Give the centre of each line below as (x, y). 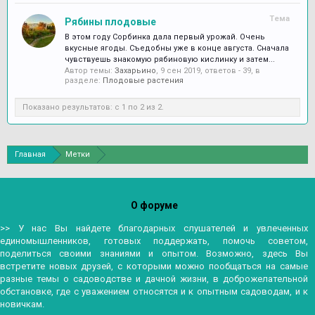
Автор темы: (90, 71)
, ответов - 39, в (230, 71)
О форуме (154, 205)
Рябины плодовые (110, 22)
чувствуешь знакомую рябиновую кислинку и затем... (170, 59)
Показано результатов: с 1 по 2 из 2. (93, 107)
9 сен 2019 (180, 71)
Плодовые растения (143, 81)
